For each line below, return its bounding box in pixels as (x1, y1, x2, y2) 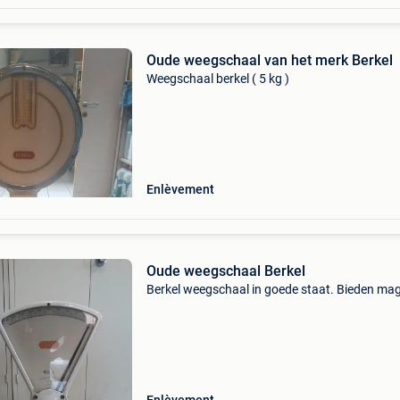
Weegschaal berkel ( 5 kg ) (146, 71, 289, 86)
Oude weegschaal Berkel (146, 262, 305, 279)
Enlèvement (146, 182, 214, 196)
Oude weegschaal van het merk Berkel (146, 52, 393, 69)
